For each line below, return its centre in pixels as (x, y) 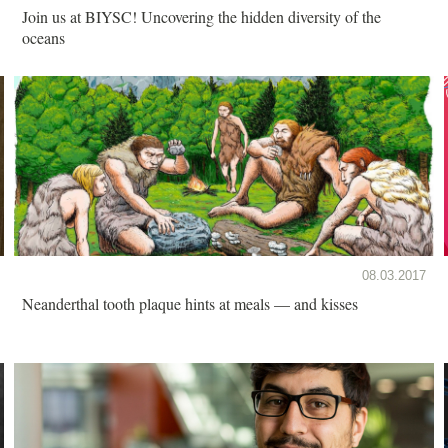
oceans (43, 37)
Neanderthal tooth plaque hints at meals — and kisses (190, 303)
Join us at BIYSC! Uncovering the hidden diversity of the (201, 16)
